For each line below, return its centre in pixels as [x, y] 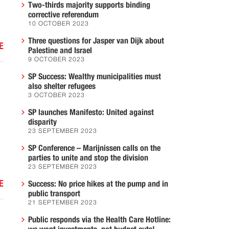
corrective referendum [63, 15]
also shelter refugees [62, 86]
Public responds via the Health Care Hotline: [99, 220]
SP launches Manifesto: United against [91, 112]
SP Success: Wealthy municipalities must [95, 77]
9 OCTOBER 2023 [56, 60]
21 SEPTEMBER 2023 [63, 203]
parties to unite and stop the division [88, 158]
